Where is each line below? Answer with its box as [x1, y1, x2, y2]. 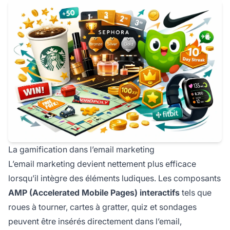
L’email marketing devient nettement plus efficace [8, 158, 196, 169]
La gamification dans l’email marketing [8, 144, 155, 155]
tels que [180, 187, 212, 198]
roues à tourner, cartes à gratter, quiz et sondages [8, 201, 197, 212]
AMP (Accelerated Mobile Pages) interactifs [8, 187, 180, 198]
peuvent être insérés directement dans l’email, [8, 216, 182, 226]
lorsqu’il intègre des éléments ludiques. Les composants [8, 172, 221, 183]
